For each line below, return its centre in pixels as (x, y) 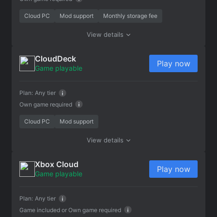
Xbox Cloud (57, 164)
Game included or (43, 210)
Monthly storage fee (130, 15)
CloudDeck (55, 58)
